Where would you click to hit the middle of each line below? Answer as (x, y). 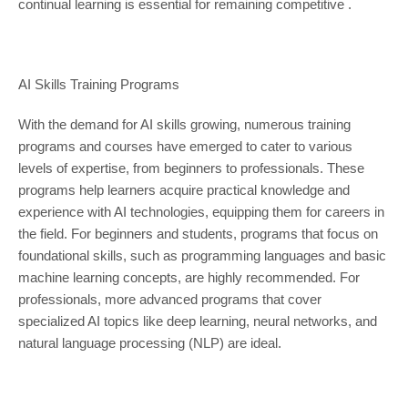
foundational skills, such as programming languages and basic (202, 256)
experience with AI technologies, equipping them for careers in (201, 212)
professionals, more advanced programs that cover (169, 300)
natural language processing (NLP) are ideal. (149, 343)
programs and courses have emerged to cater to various (185, 147)
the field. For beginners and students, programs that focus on (198, 234)
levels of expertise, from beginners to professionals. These (191, 168)
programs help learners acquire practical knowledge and (184, 190)
